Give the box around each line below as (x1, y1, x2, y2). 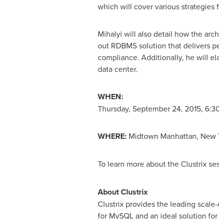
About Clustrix (97, 186, 148, 197)
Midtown (128, 131, 160, 141)
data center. (97, 64, 138, 74)
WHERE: (97, 131, 129, 142)
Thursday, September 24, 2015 (97, 103, 201, 114)
